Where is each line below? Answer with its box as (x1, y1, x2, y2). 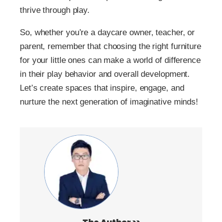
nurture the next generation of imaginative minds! (20, 97, 199, 107)
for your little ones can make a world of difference (20, 55, 201, 65)
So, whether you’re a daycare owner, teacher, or (20, 27, 195, 37)
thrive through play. (20, 5, 90, 15)
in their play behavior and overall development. (20, 69, 190, 79)
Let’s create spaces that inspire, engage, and (20, 83, 184, 93)
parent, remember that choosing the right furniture (20, 41, 201, 51)
